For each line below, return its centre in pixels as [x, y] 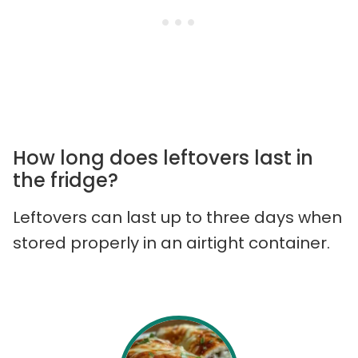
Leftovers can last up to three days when [177, 218]
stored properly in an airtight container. [171, 243]
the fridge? [66, 181]
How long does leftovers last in [163, 158]
